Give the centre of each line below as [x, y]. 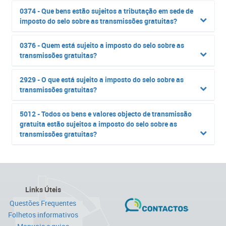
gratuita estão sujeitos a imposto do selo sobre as [98, 124]
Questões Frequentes [43, 203]
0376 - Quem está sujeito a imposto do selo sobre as [102, 45]
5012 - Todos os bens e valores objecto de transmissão [105, 114]
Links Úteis [43, 189]
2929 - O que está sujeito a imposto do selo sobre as [101, 79]
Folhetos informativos [43, 215]
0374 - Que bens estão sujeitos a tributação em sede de [106, 11]
